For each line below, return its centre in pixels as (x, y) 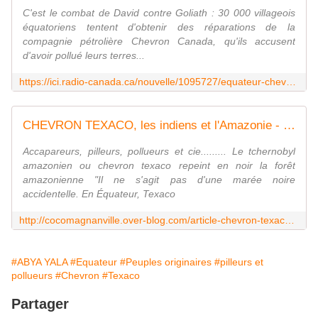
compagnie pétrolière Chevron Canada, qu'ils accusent (159, 42)
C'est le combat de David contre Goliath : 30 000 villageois (159, 13)
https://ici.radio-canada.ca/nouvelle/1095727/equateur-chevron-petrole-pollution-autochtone (291, 82)
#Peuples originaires (166, 262)
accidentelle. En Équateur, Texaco (99, 194)
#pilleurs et (239, 262)
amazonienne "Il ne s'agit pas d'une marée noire (159, 180)
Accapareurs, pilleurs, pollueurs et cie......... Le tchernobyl (159, 152)
